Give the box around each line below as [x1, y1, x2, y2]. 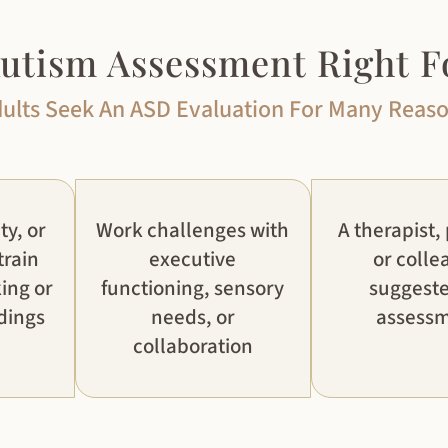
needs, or [150, 302, 235, 333]
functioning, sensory [101, 273, 285, 304]
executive [149, 244, 237, 275]
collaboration [132, 331, 253, 362]
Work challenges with [96, 215, 290, 246]
